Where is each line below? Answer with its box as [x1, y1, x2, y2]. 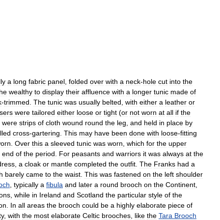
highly [116, 201, 135, 209]
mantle [51, 160, 72, 168]
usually [79, 98, 100, 106]
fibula [46, 180, 63, 189]
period [35, 149, 55, 158]
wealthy [9, 87, 32, 96]
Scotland [77, 191, 104, 199]
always [163, 149, 184, 158]
